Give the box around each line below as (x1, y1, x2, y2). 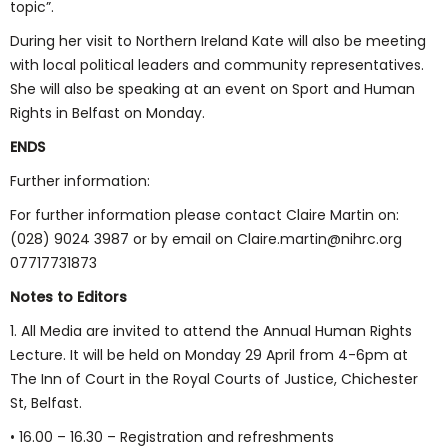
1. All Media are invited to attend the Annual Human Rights (10, 321, 412, 341)
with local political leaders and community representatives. (10, 55, 424, 75)
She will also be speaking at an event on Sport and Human (10, 79, 415, 99)
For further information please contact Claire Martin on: (10, 205, 399, 225)
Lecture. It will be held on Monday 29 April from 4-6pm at (10, 345, 408, 365)
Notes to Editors (10, 287, 127, 307)
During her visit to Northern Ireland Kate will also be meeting (10, 31, 426, 51)
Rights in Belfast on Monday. (10, 103, 205, 123)
